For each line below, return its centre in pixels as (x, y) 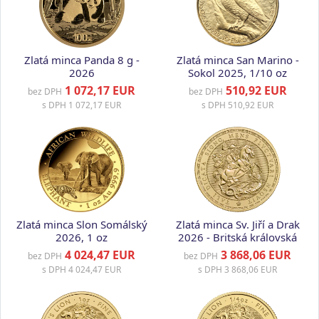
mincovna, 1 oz (237, 250)
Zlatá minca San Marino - (237, 60)
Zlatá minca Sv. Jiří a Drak (237, 224)
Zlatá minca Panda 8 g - (82, 60)
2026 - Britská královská (237, 237)
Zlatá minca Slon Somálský (82, 224)
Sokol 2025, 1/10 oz (237, 73)
